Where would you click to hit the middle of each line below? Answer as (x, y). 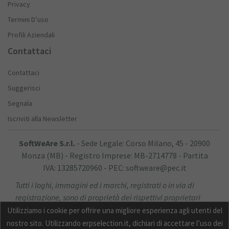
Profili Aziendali (31, 35)
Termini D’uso (28, 19)
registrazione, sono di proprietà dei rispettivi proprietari (108, 197)
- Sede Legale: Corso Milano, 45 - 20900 (143, 143)
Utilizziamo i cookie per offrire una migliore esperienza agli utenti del (114, 210)
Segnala (20, 103)
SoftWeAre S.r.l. (47, 143)
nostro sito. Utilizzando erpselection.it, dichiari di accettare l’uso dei (114, 223)
